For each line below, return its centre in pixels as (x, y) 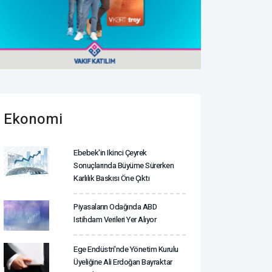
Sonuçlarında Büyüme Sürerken (124, 165)
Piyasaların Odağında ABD (115, 206)
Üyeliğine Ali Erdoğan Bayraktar (123, 262)
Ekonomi (33, 119)
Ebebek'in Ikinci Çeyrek (110, 152)
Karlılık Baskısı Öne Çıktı (111, 178)
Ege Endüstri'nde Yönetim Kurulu (126, 249)
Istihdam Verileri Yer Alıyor (115, 219)
